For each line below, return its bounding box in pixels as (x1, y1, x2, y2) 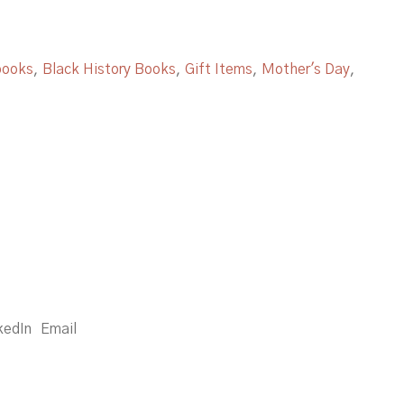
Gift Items (185, 62, 252, 77)
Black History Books (42, 62, 176, 77)
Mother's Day (262, 62, 350, 77)
